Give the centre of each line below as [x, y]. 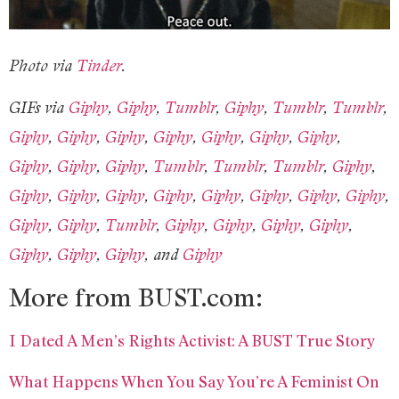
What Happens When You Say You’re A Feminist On [194, 381]
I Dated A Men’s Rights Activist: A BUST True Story [192, 340]
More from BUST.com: [136, 296]
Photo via [43, 65]
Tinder [99, 65]
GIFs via [39, 108]
